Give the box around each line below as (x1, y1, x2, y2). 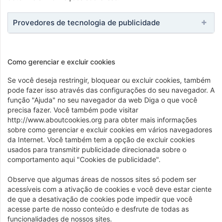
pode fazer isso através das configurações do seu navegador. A (7, 86, 215, 94)
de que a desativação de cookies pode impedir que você (7, 195, 192, 203)
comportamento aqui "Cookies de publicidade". (7, 155, 161, 164)
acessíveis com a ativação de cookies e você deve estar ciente (7, 185, 212, 193)
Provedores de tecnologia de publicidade (13, 18, 160, 27)
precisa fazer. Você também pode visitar (7, 106, 138, 114)
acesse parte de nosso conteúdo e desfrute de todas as (7, 205, 189, 213)
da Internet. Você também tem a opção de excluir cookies (7, 135, 195, 144)
